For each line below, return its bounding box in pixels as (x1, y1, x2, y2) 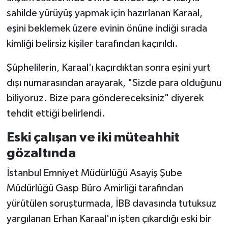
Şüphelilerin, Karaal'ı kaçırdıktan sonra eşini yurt (6, 62, 211, 73)
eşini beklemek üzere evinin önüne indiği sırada (6, 23, 207, 34)
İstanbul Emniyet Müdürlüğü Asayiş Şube (6, 168, 182, 179)
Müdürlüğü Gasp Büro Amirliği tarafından (6, 183, 183, 194)
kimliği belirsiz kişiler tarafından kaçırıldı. (6, 38, 178, 49)
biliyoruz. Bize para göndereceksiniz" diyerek (6, 93, 204, 103)
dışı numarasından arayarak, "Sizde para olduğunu (6, 77, 221, 88)
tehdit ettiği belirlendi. (6, 108, 105, 119)
